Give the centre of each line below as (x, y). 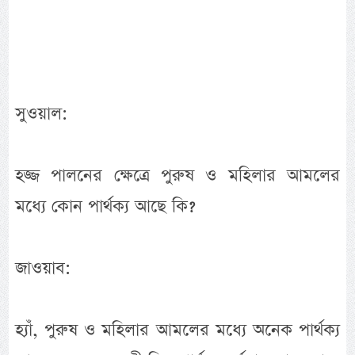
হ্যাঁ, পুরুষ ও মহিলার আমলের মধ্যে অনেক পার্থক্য (177, 330)
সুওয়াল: (42, 114)
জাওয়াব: (43, 269)
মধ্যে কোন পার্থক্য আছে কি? (106, 207)
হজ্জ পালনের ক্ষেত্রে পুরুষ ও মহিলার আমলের (177, 176)
